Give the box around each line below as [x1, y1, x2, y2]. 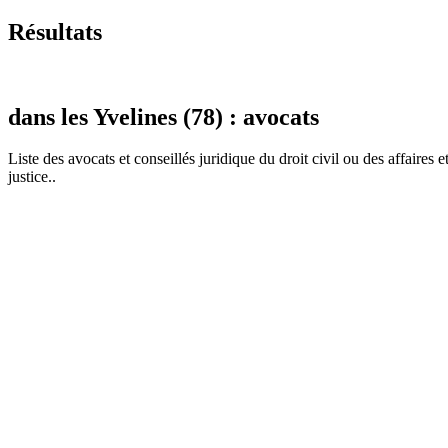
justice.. [8, 168, 56, 186]
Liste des [8, 150, 68, 168]
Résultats [8, 18, 102, 45]
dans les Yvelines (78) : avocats [8, 103, 319, 130]
